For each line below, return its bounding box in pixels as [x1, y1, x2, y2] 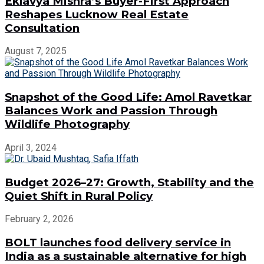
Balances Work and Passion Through [5, 104, 217, 118]
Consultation [5, 21, 80, 35]
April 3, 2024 [5, 141, 57, 153]
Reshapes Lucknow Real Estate [5, 7, 189, 21]
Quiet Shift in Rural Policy [5, 189, 153, 203]
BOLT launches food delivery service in [5, 236, 231, 250]
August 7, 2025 [5, 45, 67, 57]
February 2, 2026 [5, 213, 74, 225]
